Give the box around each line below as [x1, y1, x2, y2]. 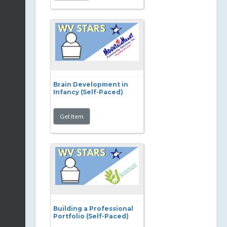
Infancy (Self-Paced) [53, 88, 123, 96]
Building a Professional [53, 205, 133, 212]
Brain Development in [53, 81, 128, 88]
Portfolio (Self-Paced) [53, 212, 129, 220]
